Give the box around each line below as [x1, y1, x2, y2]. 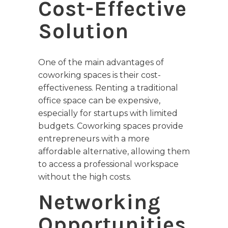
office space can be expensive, [38, 96, 160, 106]
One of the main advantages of [38, 58, 164, 68]
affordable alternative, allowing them [38, 147, 190, 157]
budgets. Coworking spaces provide [38, 121, 183, 131]
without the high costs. [38, 172, 131, 182]
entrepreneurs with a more [38, 134, 150, 144]
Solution [38, 18, 129, 44]
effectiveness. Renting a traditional [38, 83, 178, 93]
